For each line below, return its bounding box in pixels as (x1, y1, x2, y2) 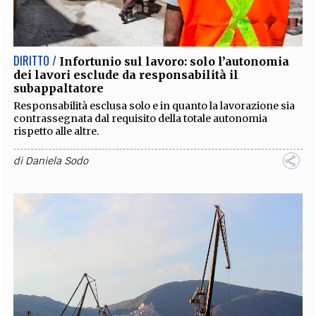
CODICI (26, 32, 53, 47)
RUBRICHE (61, 32, 100, 47)
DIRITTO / (13, 51, 57, 69)
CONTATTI (253, 32, 290, 47)
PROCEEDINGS (136, 32, 190, 47)
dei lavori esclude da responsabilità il (13, 67, 239, 82)
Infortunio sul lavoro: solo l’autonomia (59, 54, 290, 68)
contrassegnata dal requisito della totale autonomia (13, 111, 268, 125)
